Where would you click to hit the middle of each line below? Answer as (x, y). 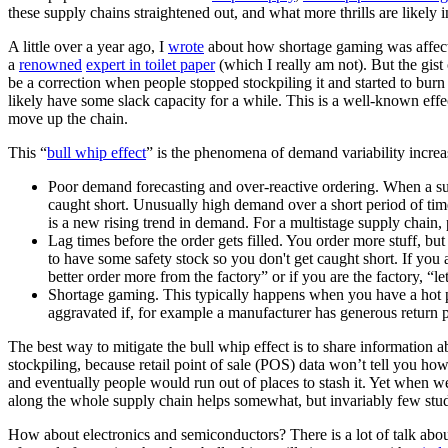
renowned (50, 64)
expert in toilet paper (150, 64)
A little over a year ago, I (88, 46)
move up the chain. (68, 118)
